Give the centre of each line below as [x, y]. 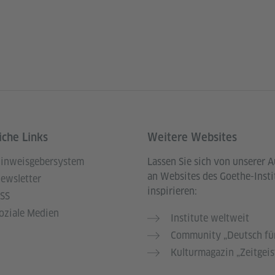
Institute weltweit [210, 218]
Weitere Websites [192, 137]
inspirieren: [172, 191]
